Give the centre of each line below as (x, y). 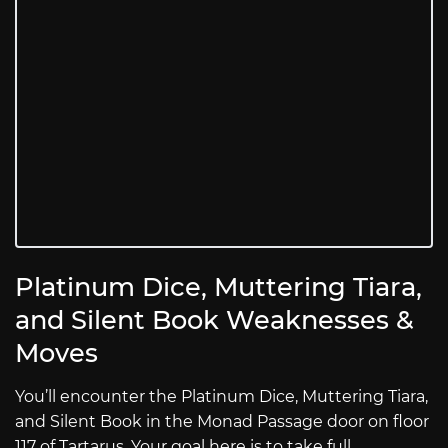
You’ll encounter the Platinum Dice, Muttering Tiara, (221, 396)
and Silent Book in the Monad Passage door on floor (222, 421)
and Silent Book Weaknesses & (214, 319)
